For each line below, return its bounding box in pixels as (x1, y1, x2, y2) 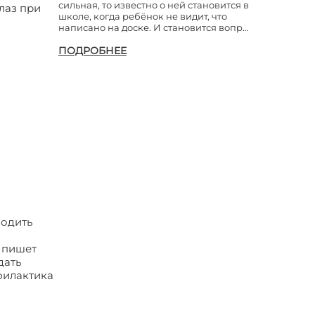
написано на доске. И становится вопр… (58, 22, 248, 33)
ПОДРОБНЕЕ (58, 44, 127, 57)
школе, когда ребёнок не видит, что (58, 11, 227, 22)
